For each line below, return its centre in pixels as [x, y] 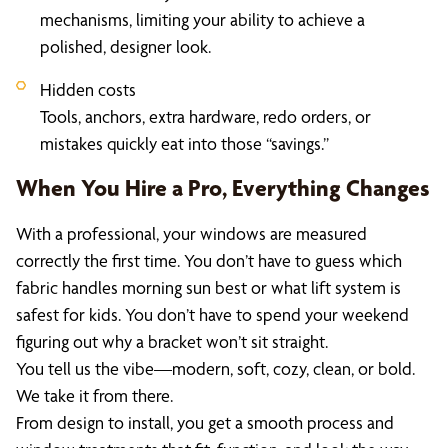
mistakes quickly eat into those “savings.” [184, 143]
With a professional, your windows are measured [191, 233]
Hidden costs [88, 89]
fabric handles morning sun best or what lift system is [208, 287]
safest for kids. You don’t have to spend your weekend [212, 314]
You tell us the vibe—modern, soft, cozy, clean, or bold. [215, 368]
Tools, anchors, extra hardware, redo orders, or [205, 116]
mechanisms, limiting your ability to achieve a [202, 19]
